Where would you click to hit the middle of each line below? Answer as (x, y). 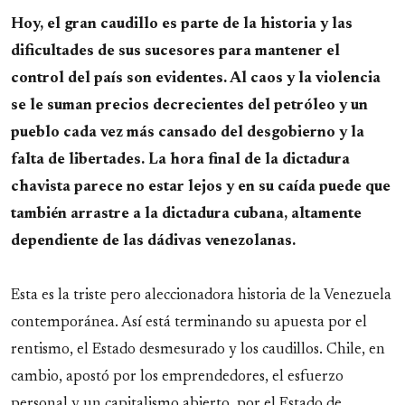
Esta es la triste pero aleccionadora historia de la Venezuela (201, 296)
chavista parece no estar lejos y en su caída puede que (201, 188)
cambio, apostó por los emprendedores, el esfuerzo (177, 377)
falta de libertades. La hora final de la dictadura (180, 160)
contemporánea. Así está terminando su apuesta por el (189, 323)
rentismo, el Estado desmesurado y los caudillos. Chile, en (198, 350)
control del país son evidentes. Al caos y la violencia (196, 79)
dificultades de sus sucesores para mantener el (175, 52)
